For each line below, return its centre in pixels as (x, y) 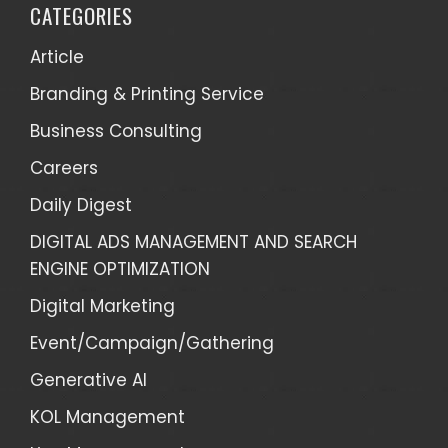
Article (57, 56)
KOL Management (107, 416)
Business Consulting (116, 130)
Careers (64, 167)
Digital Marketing (102, 305)
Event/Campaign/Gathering (152, 342)
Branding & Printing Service (147, 93)
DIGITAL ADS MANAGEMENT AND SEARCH (193, 241)
